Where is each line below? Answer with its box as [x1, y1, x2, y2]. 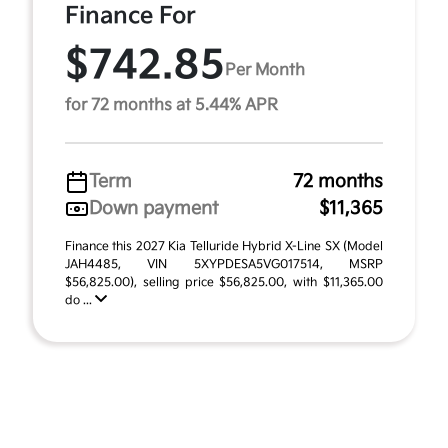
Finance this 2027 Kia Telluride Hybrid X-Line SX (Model [65, 239, 383, 254]
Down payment [89, 198, 218, 219]
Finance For [65, 2, 196, 30]
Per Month [225, 60, 305, 80]
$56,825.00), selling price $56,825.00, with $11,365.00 [65, 275, 383, 290]
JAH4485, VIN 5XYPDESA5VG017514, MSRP [65, 257, 383, 272]
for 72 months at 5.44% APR [65, 96, 278, 115]
